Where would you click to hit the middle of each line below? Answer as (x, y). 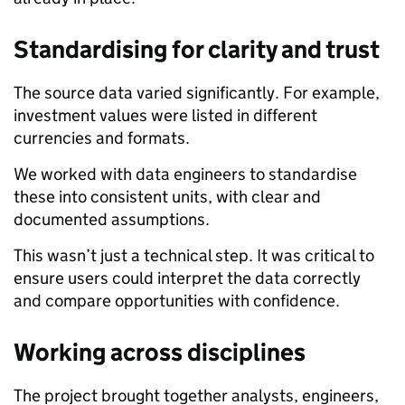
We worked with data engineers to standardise (185, 174)
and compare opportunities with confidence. (177, 300)
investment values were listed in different (165, 115)
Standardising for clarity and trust (197, 49)
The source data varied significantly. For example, (197, 92)
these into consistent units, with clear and (167, 196)
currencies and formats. (102, 137)
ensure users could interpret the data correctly (187, 278)
